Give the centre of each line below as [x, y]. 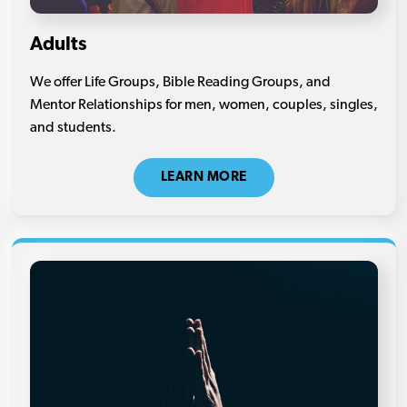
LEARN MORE [203, 177]
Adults [58, 45]
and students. [73, 128]
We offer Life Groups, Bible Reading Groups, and [180, 82]
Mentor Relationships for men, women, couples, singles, [203, 105]
